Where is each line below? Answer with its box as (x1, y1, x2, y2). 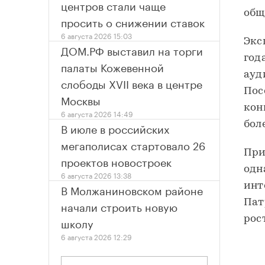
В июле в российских (61, 119, 170, 137)
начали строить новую (61, 198, 177, 215)
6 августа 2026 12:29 (61, 231, 132, 243)
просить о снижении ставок (61, 13, 205, 30)
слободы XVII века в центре (61, 75, 202, 92)
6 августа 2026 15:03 (61, 30, 132, 41)
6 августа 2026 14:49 (61, 108, 133, 119)
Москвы (61, 91, 101, 108)
